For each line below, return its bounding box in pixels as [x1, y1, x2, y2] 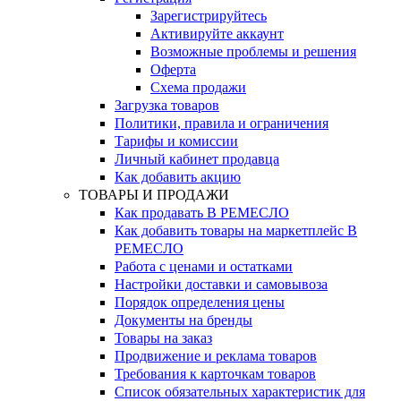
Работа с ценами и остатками [115, 259, 293, 274]
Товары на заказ [115, 330, 212, 346]
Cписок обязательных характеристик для [115, 384, 365, 399]
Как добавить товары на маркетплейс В [115, 223, 357, 238]
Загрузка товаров [115, 98, 219, 113]
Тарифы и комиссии [115, 133, 238, 149]
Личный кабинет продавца [115, 151, 279, 166]
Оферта [150, 62, 196, 77]
